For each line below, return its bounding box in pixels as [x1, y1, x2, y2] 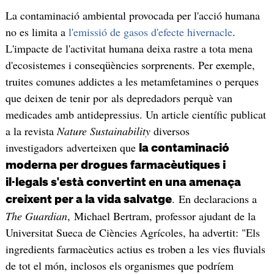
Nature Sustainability [56, 124, 150, 139]
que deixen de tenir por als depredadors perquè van [5, 91, 232, 106]
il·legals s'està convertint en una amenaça [5, 177, 241, 188]
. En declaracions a [171, 191, 257, 207]
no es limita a [5, 24, 68, 40]
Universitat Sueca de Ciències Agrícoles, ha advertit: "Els [5, 225, 260, 240]
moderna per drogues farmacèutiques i [5, 160, 226, 171]
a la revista [5, 124, 57, 139]
